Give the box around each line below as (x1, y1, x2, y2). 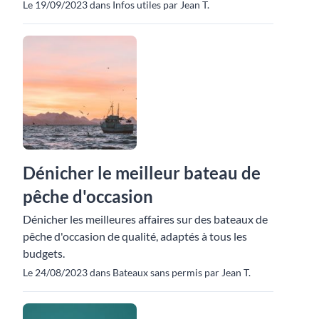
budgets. (23, 246, 65, 261)
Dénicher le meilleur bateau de (23, 162, 261, 184)
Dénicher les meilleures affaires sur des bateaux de (23, 212, 268, 226)
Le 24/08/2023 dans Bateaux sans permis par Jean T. (23, 266, 251, 279)
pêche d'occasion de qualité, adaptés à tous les (23, 229, 247, 244)
